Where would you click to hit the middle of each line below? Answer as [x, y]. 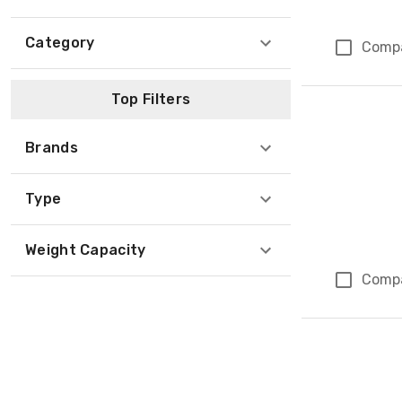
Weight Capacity [86, 250]
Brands [52, 148]
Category [60, 43]
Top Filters [151, 99]
